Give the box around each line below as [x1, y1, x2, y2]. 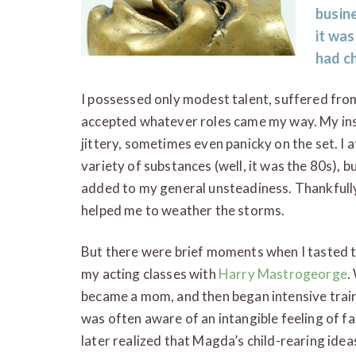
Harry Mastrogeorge [218, 265, 347, 282]
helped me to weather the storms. [81, 201, 285, 219]
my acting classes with [81, 265, 219, 282]
